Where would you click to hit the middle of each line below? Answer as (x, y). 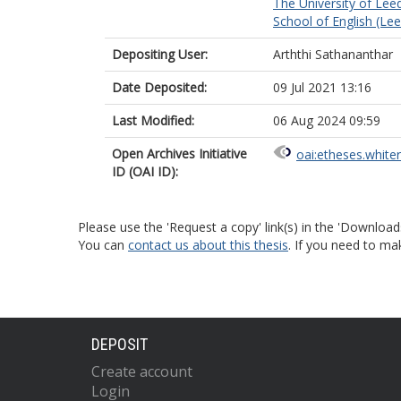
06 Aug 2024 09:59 (327, 120)
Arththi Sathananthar (333, 54)
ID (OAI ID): (145, 171)
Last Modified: (153, 120)
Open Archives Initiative (179, 154)
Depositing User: (160, 54)
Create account (142, 371)
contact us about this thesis (208, 245)
